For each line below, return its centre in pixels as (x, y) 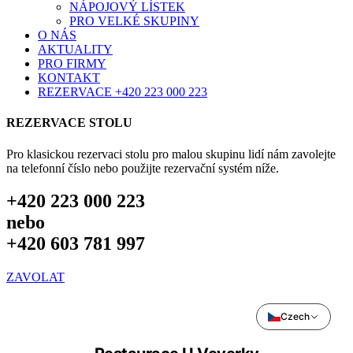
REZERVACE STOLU (69, 123)
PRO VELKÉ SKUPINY (134, 21)
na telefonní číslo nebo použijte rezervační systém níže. (143, 168)
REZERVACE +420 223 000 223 (123, 92)
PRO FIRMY (72, 63)
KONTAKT (69, 78)
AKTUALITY (75, 49)
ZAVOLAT (35, 277)
